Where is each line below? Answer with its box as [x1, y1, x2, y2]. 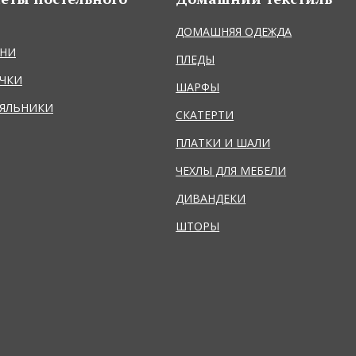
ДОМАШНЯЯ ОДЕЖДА [176, 23, 292, 39]
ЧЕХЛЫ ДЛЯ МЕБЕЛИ [176, 162, 287, 178]
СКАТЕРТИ [176, 106, 234, 122]
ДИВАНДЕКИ [176, 190, 246, 206]
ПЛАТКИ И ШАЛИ [176, 134, 271, 150]
